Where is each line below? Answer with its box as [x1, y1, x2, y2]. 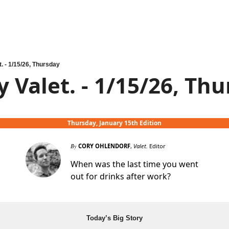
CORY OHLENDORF [78, 142, 130, 150]
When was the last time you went [71, 158, 198, 170]
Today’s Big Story [86, 214, 143, 222]
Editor [148, 142, 166, 150]
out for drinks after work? [71, 171, 171, 182]
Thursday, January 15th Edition [67, 119, 162, 127]
